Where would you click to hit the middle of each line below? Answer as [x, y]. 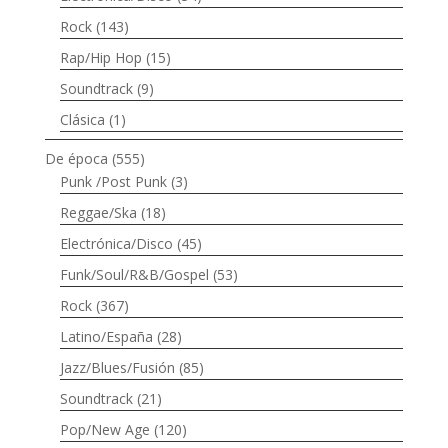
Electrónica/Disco [116, 244]
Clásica [82, 120]
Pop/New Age [104, 430]
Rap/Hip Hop [100, 58]
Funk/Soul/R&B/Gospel [134, 275]
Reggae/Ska [98, 213]
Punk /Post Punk [113, 182]
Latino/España [106, 337]
